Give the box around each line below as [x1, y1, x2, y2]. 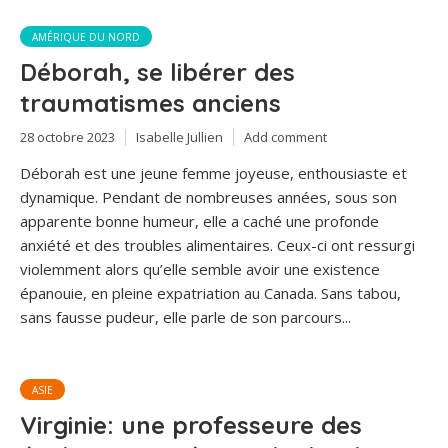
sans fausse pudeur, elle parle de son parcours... [20, 307, 351, 328]
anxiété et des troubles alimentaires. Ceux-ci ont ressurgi [20, 235, 415, 256]
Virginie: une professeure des [20, 410, 362, 441]
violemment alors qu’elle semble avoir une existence [20, 259, 380, 280]
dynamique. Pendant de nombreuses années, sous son [20, 187, 397, 208]
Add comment [244, 127, 327, 146]
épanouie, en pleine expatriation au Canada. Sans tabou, [20, 283, 401, 304]
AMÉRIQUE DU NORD [32, 29, 140, 44]
